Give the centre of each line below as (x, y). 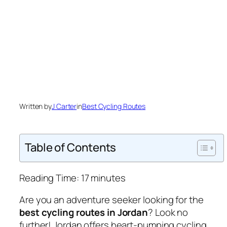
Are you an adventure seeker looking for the (111, 200)
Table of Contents (71, 147)
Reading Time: (50, 178)
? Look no (168, 213)
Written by (35, 106)
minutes (108, 178)
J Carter (64, 106)
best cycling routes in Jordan (84, 213)
